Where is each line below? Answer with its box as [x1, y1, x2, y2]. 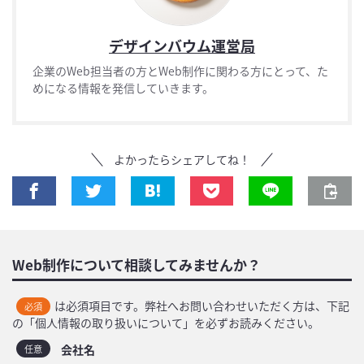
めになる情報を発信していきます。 [32, 80, 214, 97]
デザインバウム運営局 [109, 35, 255, 57]
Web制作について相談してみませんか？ [12, 254, 261, 275]
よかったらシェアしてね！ [114, 150, 250, 167]
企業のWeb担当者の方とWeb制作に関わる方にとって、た [32, 63, 328, 80]
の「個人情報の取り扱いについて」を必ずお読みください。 [12, 314, 319, 331]
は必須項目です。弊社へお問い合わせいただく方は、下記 [54, 297, 349, 314]
